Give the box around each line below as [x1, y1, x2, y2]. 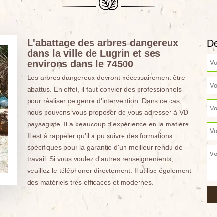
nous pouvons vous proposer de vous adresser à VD [27, 108, 188, 116]
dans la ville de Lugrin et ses [27, 48, 160, 59]
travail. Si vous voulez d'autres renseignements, [27, 155, 173, 163]
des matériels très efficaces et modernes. [27, 178, 154, 186]
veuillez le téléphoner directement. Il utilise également [27, 167, 191, 174]
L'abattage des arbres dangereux [27, 37, 178, 48]
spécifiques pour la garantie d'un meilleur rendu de [27, 143, 183, 151]
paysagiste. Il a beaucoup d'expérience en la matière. [27, 120, 191, 128]
